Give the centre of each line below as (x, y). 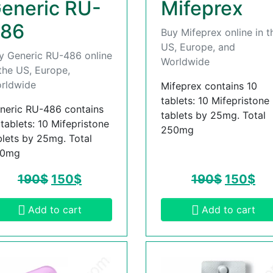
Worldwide (185, 62)
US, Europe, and (198, 47)
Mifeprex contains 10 (209, 86)
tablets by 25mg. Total (213, 115)
